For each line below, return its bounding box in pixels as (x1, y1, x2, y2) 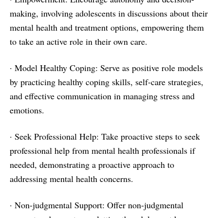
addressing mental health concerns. (10, 173, 133, 184)
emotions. (10, 104, 44, 116)
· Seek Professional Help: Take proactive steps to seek (10, 130, 200, 142)
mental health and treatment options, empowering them (10, 21, 204, 33)
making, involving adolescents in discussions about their (10, 7, 208, 19)
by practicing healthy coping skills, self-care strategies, (10, 76, 203, 88)
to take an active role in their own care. (10, 36, 147, 47)
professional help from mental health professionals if (10, 145, 195, 156)
